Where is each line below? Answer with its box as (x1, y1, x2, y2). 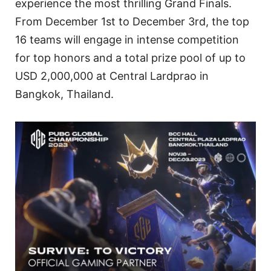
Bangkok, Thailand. (15, 87, 114, 100)
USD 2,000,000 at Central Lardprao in (15, 69, 209, 82)
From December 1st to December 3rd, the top (15, 15, 249, 28)
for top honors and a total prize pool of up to (15, 51, 246, 64)
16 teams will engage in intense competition (15, 33, 239, 46)
